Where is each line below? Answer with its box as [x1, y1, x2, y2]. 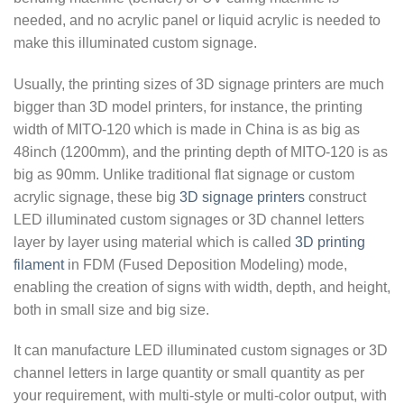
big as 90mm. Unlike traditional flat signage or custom [14, 166, 354, 182]
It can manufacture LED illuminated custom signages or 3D [14, 343, 388, 359]
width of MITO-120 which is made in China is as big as [14, 121, 360, 137]
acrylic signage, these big [14, 188, 179, 205]
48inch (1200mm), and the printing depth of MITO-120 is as [14, 143, 388, 160]
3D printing [295, 234, 365, 250]
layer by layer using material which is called [14, 234, 295, 250]
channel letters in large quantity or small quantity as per [14, 365, 364, 381]
